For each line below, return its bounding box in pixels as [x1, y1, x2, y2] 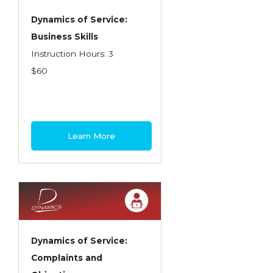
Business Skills [31, 32, 98, 41]
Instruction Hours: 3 [31, 49, 113, 58]
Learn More [68, 131, 116, 141]
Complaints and [31, 253, 102, 263]
